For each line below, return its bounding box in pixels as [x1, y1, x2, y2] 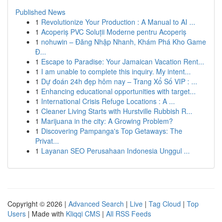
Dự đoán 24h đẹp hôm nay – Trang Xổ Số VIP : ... [41, 76, 197, 86]
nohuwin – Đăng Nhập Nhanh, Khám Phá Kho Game [41, 37, 206, 47]
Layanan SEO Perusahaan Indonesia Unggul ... [41, 146, 190, 156]
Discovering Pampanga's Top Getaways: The [41, 126, 182, 136]
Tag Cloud [149, 199, 181, 209]
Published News [15, 7, 65, 17]
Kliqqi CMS [66, 209, 100, 219]
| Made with [26, 209, 66, 219]
